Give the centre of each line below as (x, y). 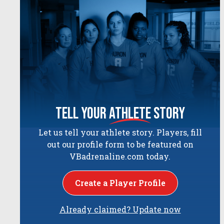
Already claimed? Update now (120, 209)
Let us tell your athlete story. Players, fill (120, 132)
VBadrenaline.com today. (120, 156)
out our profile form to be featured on (120, 144)
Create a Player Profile (120, 183)
